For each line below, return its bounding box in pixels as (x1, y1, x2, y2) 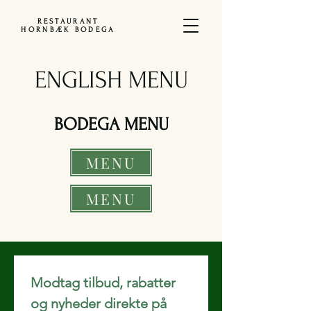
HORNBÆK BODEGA (21, 26, 115, 34)
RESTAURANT (37, 17, 99, 26)
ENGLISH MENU (34, 67, 188, 94)
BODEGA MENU (53, 115, 169, 134)
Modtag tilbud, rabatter (31, 274, 176, 291)
